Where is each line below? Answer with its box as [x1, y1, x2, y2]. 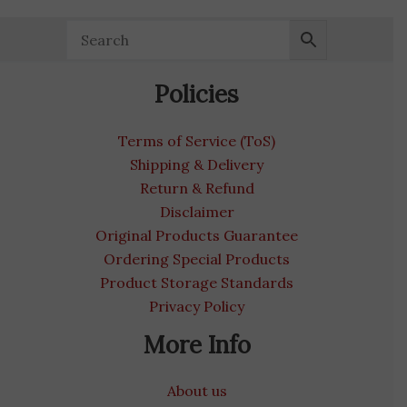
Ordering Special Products [104, 249, 290, 268]
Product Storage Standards [100, 273, 293, 292]
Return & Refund [139, 178, 254, 197]
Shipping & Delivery [130, 154, 263, 174]
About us [166, 381, 227, 400]
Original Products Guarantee [95, 225, 298, 244]
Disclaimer [159, 202, 234, 221]
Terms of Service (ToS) [118, 131, 275, 150]
